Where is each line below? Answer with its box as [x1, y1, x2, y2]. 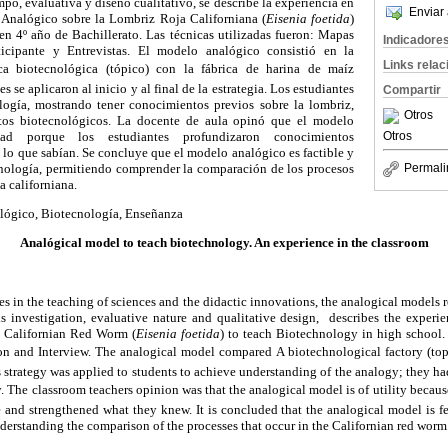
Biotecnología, [41, 206, 122, 222]
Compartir [383, 83, 441, 97]
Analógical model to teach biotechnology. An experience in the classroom [19, 235, 429, 251]
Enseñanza [125, 206, 183, 222]
